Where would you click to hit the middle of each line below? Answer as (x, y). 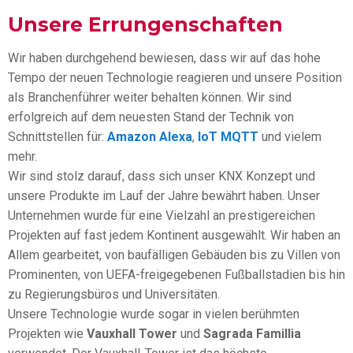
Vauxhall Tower (132, 333)
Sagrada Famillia (252, 333)
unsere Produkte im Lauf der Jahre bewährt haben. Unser (164, 195)
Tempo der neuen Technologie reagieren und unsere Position (175, 77)
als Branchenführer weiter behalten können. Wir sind (150, 97)
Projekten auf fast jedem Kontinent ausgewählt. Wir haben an (174, 235)
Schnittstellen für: (58, 136)
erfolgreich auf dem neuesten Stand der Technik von (151, 117)
